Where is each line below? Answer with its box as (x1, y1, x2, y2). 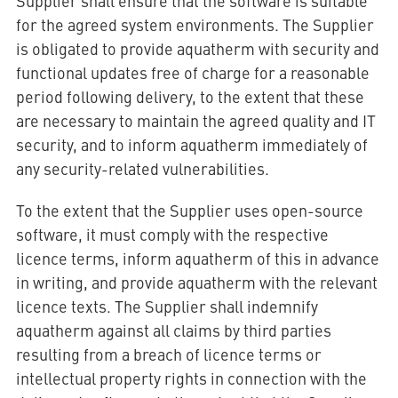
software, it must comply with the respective (15, 223, 329, 245)
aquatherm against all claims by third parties (15, 319, 331, 341)
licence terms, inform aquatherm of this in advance (15, 247, 379, 269)
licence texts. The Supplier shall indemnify (15, 295, 318, 317)
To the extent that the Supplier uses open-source (15, 199, 363, 221)
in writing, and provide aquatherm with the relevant (15, 271, 378, 293)
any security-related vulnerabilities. (15, 157, 269, 179)
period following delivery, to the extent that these (15, 85, 364, 107)
